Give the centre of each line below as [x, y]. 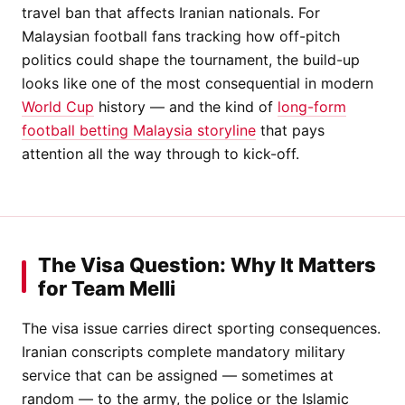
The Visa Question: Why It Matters [207, 264]
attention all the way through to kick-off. [160, 153]
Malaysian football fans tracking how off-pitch [181, 36]
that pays [290, 130]
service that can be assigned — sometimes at [178, 375]
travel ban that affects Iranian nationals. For [171, 12]
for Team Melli [107, 288]
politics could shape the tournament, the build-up [191, 59]
